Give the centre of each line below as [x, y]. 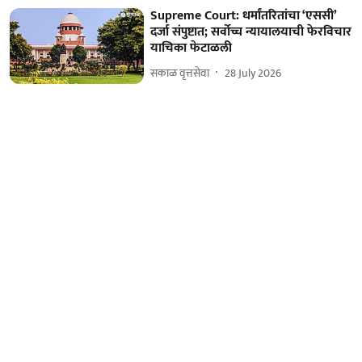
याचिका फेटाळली [192, 48]
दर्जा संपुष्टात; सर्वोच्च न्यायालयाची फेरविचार [251, 32]
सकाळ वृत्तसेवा [180, 73]
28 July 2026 [253, 73]
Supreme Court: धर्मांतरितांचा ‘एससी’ [244, 16]
